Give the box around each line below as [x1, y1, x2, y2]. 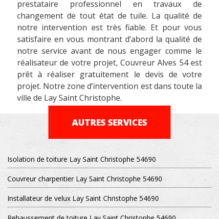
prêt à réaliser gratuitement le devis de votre [17, 68, 202, 80]
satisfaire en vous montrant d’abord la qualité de [17, 33, 202, 44]
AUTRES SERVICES [72, 116, 147, 128]
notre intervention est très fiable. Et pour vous [17, 22, 202, 33]
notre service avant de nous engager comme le [17, 45, 202, 56]
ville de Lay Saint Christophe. [17, 92, 122, 103]
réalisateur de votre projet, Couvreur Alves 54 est [17, 57, 202, 68]
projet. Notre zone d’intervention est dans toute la [17, 80, 202, 91]
